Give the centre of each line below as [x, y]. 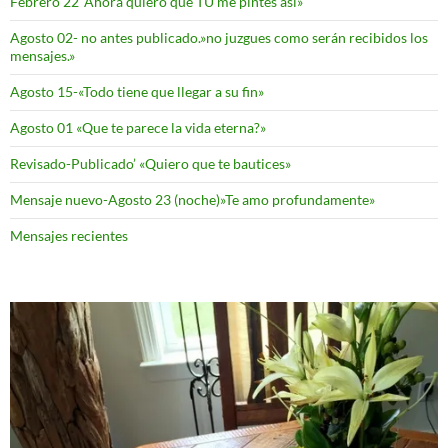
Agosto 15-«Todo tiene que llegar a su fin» [137, 91]
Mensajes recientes [69, 235]
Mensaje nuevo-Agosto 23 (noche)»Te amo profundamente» [192, 199]
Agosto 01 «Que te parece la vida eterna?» [138, 127]
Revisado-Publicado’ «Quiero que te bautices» [150, 163]
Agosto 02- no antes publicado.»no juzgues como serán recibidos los [219, 37]
